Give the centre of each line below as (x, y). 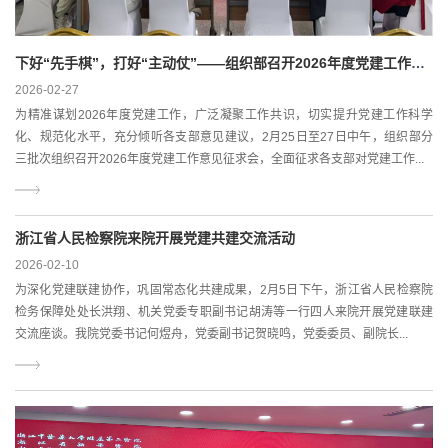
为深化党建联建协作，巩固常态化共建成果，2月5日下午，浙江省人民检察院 (224, 290)
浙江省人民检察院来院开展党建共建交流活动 (155, 238)
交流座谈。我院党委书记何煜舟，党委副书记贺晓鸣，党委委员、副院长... (211, 334)
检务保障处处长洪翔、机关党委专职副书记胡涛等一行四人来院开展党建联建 (224, 312)
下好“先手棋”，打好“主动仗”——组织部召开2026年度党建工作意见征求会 (418, 63)
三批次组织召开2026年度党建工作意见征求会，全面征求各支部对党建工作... (219, 159)
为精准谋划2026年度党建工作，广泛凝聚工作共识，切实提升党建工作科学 (224, 115)
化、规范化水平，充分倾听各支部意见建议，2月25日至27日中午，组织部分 (224, 137)
